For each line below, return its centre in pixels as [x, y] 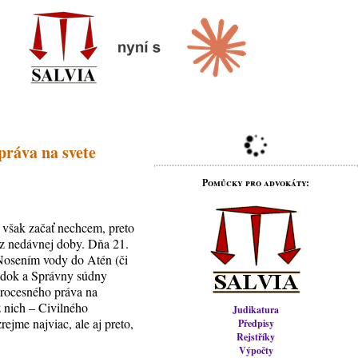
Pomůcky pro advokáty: [256, 183]
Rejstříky [256, 337]
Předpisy [256, 323]
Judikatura [256, 310]
